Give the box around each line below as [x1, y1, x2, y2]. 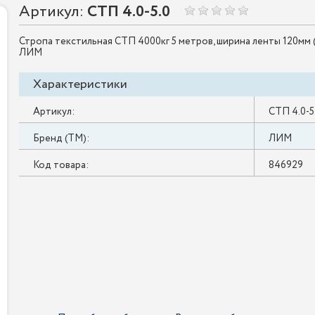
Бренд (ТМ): [32, 131, 89, 146]
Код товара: [32, 158, 89, 172]
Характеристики [32, 75, 127, 94]
